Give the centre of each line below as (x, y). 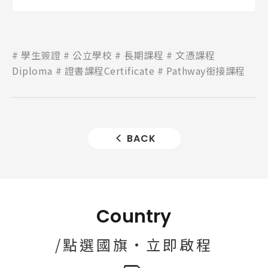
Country (134, 217)
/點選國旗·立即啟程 (134, 245)
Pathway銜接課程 (206, 71)
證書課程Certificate (109, 71)
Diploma (32, 71)
